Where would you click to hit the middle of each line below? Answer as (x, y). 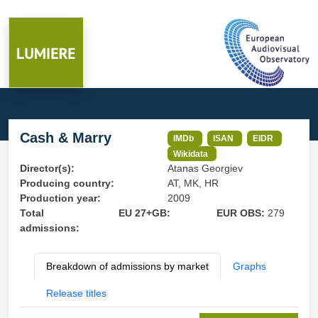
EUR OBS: (242, 213)
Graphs (250, 267)
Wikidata (191, 153)
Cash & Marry (66, 138)
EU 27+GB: (144, 213)
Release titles (76, 294)
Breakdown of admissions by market (127, 267)
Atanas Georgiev (205, 169)
